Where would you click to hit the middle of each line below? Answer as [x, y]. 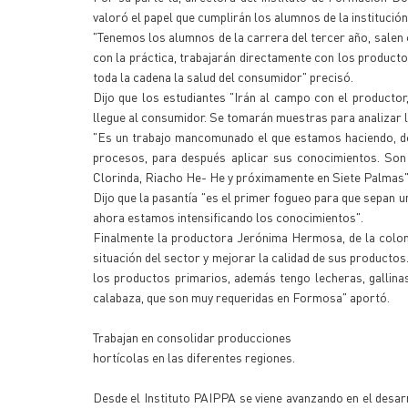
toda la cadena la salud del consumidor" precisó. [223, 76]
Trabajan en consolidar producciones [192, 337]
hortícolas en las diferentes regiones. [194, 357]
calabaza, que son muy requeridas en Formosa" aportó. [241, 297]
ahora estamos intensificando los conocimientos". [228, 217]
